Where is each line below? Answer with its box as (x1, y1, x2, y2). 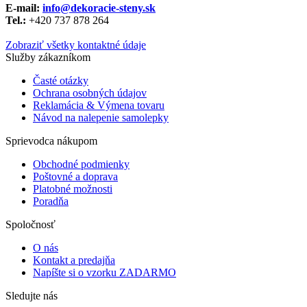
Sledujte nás (5, 290, 58, 302)
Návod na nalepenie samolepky (33, 112, 169, 124)
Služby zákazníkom (5, 51, 90, 64)
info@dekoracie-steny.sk (42, 2, 156, 14)
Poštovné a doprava (33, 171, 118, 183)
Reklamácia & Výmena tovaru (33, 99, 164, 112)
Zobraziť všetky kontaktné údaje (5, 39, 146, 51)
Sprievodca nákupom (5, 135, 97, 147)
